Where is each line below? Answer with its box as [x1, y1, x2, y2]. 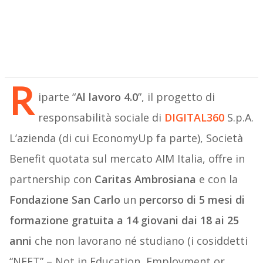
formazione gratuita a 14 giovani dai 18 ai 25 [9, 213, 239, 228]
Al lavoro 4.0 [75, 90, 138, 104]
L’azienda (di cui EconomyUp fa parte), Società [9, 131, 243, 146]
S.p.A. [227, 110, 254, 125]
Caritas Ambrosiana [94, 172, 196, 187]
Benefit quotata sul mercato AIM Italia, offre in [9, 151, 245, 166]
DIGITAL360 [164, 110, 224, 125]
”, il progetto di [137, 90, 215, 104]
